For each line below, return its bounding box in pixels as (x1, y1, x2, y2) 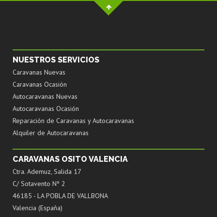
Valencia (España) (13, 203, 62, 212)
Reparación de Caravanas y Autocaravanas (13, 116, 134, 125)
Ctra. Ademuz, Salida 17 (13, 167, 81, 176)
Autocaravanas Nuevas (13, 92, 77, 101)
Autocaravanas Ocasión (13, 104, 79, 113)
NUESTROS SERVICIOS (13, 55, 99, 64)
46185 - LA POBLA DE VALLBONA (13, 191, 108, 200)
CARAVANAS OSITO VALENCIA (13, 154, 128, 164)
